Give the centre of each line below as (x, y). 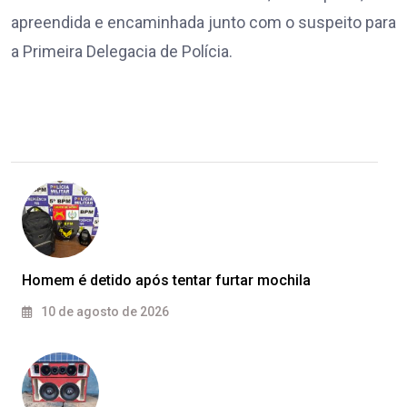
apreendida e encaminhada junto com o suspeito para (203, 23)
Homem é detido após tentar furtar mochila (166, 281)
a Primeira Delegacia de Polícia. (122, 52)
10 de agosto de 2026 (104, 312)
